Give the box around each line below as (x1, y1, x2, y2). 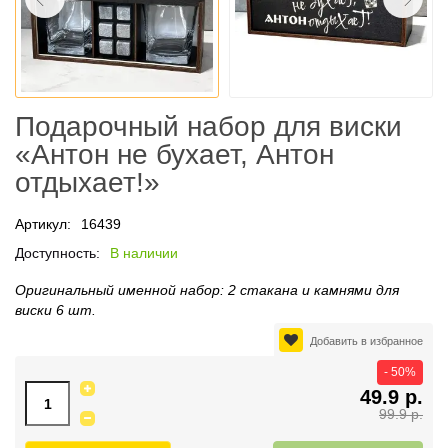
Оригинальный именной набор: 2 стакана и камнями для (15, 282, 399, 299)
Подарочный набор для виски (15, 111, 402, 143)
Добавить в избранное (310, 335, 423, 348)
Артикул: (15, 216, 71, 233)
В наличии (110, 245, 178, 262)
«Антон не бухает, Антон (15, 139, 334, 171)
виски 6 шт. (15, 302, 96, 319)
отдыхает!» (15, 167, 160, 199)
